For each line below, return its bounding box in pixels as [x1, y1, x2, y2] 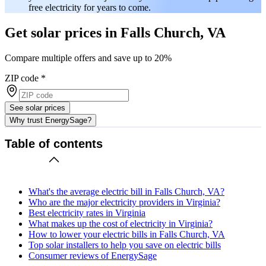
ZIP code [5, 72, 39, 83]
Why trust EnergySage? [9, 115, 91, 125]
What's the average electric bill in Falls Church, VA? [28, 186, 224, 197]
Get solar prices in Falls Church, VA [5, 24, 226, 40]
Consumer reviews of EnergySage [28, 250, 157, 261]
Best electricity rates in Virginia [28, 207, 145, 218]
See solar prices [9, 103, 65, 112]
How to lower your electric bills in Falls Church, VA [28, 229, 225, 239]
